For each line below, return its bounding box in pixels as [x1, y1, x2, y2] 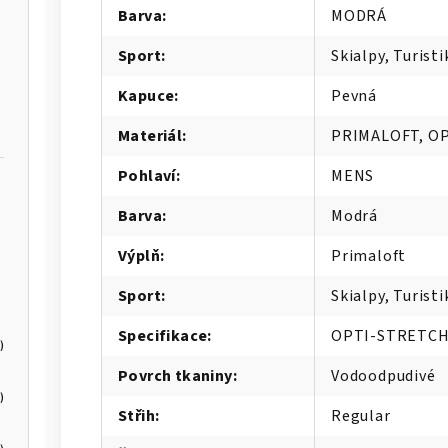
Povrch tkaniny [118, 364, 233, 387]
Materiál [118, 124, 183, 147]
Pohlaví [118, 164, 176, 187]
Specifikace [118, 324, 208, 347]
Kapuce [118, 84, 175, 107]
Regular [331, 404, 391, 427]
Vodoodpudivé [331, 364, 436, 387]
